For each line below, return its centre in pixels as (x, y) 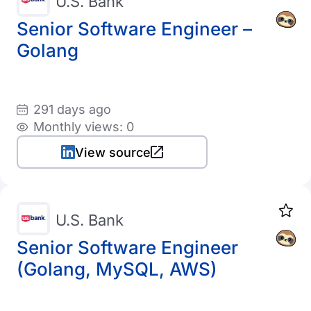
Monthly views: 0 (84, 127)
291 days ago (72, 109)
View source (113, 152)
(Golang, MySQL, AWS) (117, 269)
